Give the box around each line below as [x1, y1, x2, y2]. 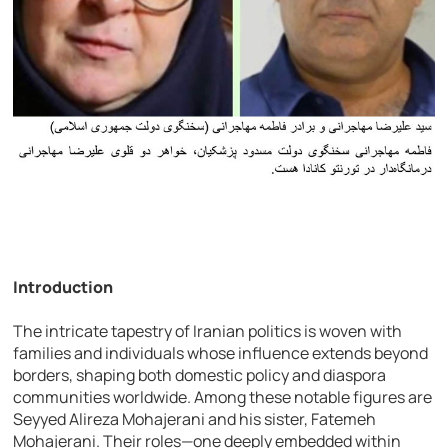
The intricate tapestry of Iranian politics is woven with [13, 319, 403, 342]
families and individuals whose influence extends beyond [13, 341, 429, 364]
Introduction [13, 276, 114, 299]
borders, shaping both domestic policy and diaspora [13, 363, 387, 386]
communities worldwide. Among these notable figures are [13, 385, 433, 408]
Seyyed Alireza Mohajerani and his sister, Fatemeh [13, 407, 377, 430]
